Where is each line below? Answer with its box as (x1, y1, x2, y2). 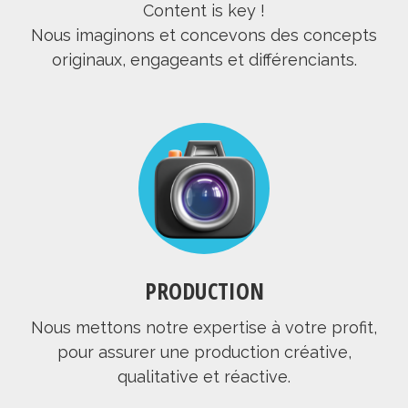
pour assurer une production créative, (56, 342, 352, 362)
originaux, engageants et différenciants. (51, 49, 357, 69)
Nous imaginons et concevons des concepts (31, 25, 377, 45)
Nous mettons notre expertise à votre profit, (31, 318, 377, 338)
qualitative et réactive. (117, 367, 291, 387)
